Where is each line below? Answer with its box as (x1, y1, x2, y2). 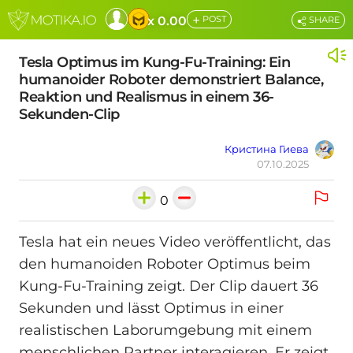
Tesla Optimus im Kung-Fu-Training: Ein (19, 54, 290, 71)
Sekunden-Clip (19, 106, 120, 123)
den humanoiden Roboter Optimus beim (19, 255, 310, 273)
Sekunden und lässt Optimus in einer (19, 299, 284, 318)
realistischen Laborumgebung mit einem (19, 321, 312, 340)
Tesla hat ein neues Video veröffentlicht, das (19, 233, 331, 251)
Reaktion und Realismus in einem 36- (19, 88, 274, 106)
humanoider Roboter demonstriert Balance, (19, 71, 323, 88)
